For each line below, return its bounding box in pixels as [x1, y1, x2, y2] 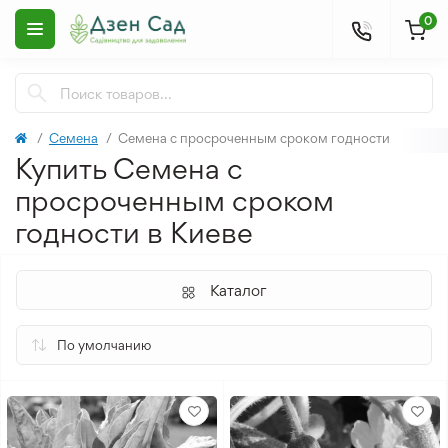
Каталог [210, 281, 267, 300]
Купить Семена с [15, 151, 243, 186]
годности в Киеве [15, 215, 253, 250]
